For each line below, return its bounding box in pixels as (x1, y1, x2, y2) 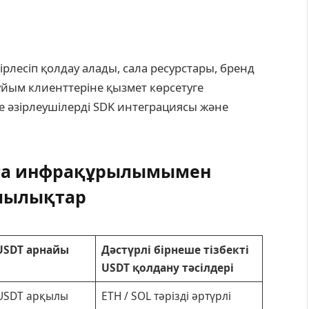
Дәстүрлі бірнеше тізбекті (101, 241, 249, 257)
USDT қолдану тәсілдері (101, 259, 234, 275)
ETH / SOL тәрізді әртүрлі (101, 288, 231, 303)
